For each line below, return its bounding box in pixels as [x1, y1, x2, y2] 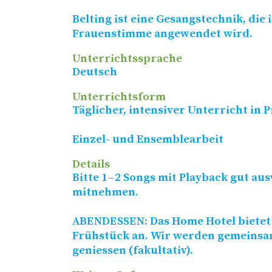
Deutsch [72, 65, 117, 80]
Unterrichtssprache [72, 52, 182, 66]
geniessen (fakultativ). [72, 243, 193, 258]
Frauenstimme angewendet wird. [72, 27, 253, 41]
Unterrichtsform [72, 90, 166, 104]
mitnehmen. [72, 185, 138, 200]
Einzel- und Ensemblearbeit [72, 132, 223, 147]
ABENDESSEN [72, 214, 145, 229]
